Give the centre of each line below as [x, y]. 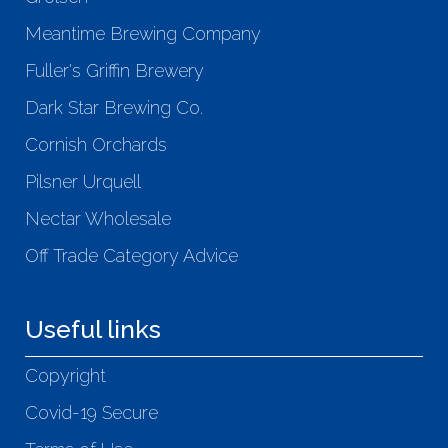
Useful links [93, 329]
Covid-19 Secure [91, 413]
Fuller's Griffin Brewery [114, 71]
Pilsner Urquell [83, 182]
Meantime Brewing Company [143, 34]
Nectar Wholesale [98, 219]
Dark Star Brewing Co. [114, 108]
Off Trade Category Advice [131, 256]
